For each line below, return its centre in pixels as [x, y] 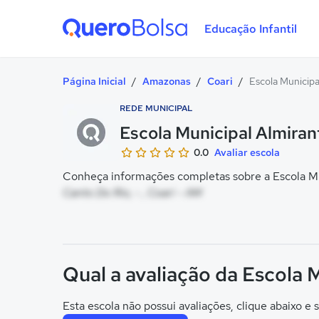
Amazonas [167, 81]
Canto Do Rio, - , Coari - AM [132, 193]
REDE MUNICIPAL [156, 108]
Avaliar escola [247, 152]
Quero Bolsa [94, 53]
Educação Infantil [250, 28]
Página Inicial [94, 81]
